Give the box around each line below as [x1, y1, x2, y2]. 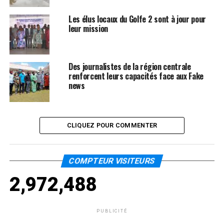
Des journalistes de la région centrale [68, 60, 191, 72]
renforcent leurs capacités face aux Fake [68, 69, 204, 82]
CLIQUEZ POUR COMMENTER [66, 121, 157, 129]
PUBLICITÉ [96, 208, 127, 213]
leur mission [68, 22, 108, 34]
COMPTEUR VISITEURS [67, 155, 156, 165]
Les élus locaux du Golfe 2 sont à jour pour [68, 12, 206, 25]
